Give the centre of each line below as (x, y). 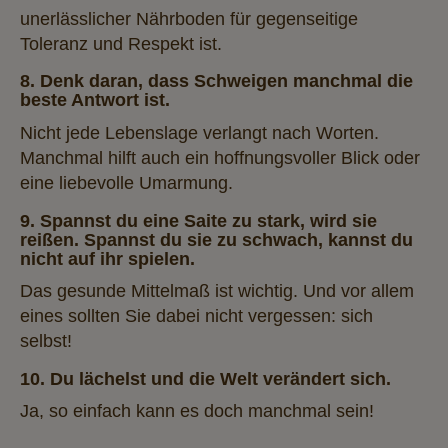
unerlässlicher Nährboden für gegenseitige (189, 18)
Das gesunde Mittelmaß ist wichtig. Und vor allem (217, 291)
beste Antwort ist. (95, 100)
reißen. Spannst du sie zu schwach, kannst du (216, 239)
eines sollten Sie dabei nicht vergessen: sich (196, 316)
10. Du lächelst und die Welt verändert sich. (205, 378)
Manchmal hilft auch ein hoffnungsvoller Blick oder (220, 157)
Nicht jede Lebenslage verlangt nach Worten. (199, 132)
